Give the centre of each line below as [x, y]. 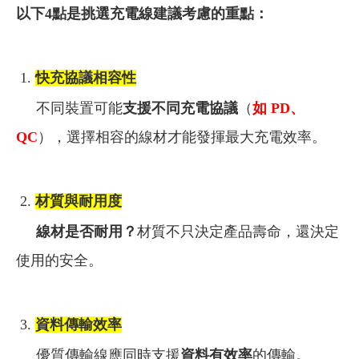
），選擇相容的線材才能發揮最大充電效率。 [182, 137]
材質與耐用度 [79, 201]
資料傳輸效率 [79, 324]
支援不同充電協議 [180, 108]
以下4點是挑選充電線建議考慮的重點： [142, 13]
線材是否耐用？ [77, 231]
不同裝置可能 [69, 108]
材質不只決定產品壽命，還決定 [238, 231]
